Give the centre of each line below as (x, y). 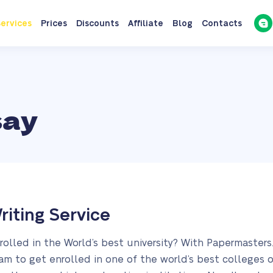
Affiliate (145, 24)
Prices (54, 24)
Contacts (222, 24)
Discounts (97, 24)
